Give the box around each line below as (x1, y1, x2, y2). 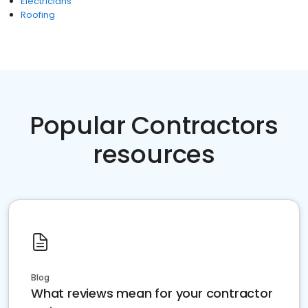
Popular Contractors (29, 108, 279, 143)
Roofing (21, 8, 55, 21)
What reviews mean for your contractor (31, 285, 273, 302)
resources (92, 137, 216, 172)
